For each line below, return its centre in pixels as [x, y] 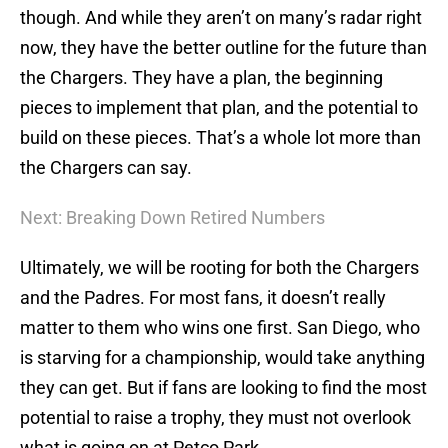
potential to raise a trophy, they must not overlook [215, 418]
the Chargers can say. [106, 168]
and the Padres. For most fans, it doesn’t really [203, 298]
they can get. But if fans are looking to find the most [223, 388]
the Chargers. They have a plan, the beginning [201, 78]
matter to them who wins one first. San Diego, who [220, 328]
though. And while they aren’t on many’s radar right [221, 18]
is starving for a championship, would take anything [222, 358]
